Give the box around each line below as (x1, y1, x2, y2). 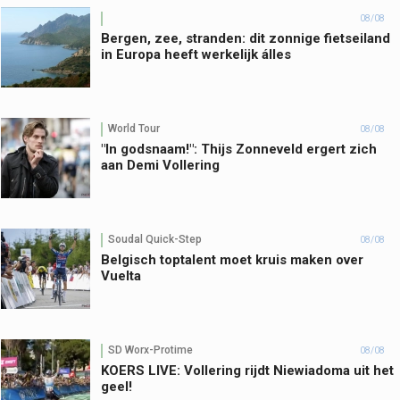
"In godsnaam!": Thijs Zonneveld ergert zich (101, 140, 377, 157)
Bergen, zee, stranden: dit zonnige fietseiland (101, 29, 390, 46)
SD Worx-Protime (108, 344, 193, 357)
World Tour (108, 122, 160, 136)
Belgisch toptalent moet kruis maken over (101, 251, 363, 268)
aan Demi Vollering (101, 156, 220, 173)
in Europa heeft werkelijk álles (101, 46, 291, 62)
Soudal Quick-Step (108, 233, 202, 246)
